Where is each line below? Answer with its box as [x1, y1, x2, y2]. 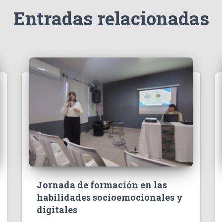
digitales [37, 204, 77, 216]
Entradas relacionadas [13, 6, 209, 30]
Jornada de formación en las [37, 179, 167, 191]
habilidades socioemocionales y [37, 191, 183, 203]
